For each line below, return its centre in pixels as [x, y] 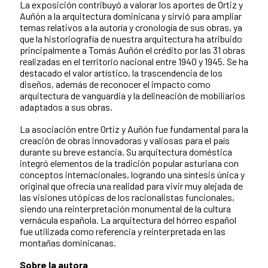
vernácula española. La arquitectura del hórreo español [128, 220]
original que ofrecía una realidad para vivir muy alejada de [131, 185]
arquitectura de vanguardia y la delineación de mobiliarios [133, 95]
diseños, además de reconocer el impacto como [115, 84]
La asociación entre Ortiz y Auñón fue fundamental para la [134, 129]
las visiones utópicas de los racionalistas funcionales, [127, 197]
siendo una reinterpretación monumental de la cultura [125, 208]
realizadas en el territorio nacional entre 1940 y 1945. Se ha [134, 61]
